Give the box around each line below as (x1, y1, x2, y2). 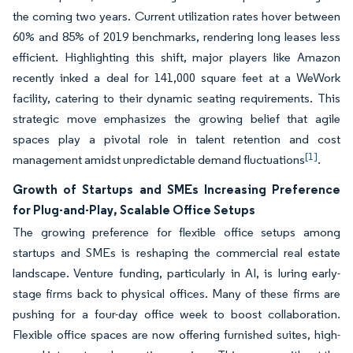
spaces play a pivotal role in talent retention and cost (13, 132, 340, 147)
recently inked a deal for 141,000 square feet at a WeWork (13, 70, 340, 85)
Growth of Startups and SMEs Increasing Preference (13, 181, 340, 197)
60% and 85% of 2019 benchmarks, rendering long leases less (13, 29, 340, 44)
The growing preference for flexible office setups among (13, 225, 340, 240)
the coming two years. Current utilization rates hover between (13, 9, 340, 24)
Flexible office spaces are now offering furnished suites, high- (13, 327, 340, 342)
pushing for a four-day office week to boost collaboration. (13, 307, 340, 321)
